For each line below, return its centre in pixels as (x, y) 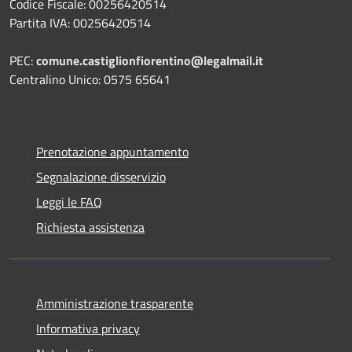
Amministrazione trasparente (115, 303)
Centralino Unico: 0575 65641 (90, 79)
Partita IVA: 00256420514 (80, 22)
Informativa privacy (88, 328)
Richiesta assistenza (90, 227)
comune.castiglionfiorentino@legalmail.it (150, 60)
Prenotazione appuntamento (112, 151)
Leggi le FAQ (69, 202)
